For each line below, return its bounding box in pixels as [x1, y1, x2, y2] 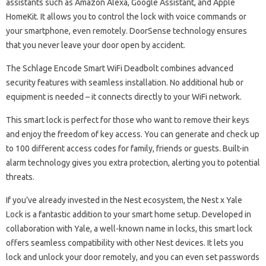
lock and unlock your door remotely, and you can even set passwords [6, 252, 259, 262]
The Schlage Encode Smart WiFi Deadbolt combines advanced [6, 64, 233, 73]
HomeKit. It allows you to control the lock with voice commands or [6, 12, 246, 21]
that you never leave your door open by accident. [6, 40, 185, 50]
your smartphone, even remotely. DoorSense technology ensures [6, 26, 247, 36]
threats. [6, 172, 34, 182]
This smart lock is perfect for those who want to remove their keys [6, 115, 249, 125]
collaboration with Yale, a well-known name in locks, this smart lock [6, 224, 252, 233]
